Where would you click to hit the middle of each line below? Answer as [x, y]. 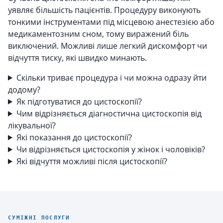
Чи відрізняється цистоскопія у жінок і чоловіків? [111, 149]
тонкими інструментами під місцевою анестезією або [111, 22]
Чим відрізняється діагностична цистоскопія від [109, 113]
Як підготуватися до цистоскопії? [79, 101]
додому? [24, 89]
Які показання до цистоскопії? [74, 137]
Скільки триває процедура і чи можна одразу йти [111, 77]
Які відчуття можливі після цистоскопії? [92, 161]
